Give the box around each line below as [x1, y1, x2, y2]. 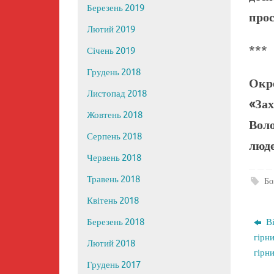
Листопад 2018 [87, 88, 147, 100]
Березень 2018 [87, 217, 144, 229]
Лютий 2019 [87, 24, 135, 36]
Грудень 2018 [87, 67, 141, 79]
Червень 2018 [87, 152, 141, 165]
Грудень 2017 [87, 259, 141, 272]
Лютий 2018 [87, 238, 135, 250]
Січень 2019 [87, 45, 135, 57]
